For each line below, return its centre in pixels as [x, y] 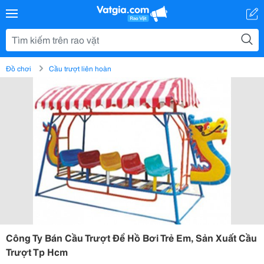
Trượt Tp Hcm [37, 251]
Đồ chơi [19, 68]
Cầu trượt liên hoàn [80, 68]
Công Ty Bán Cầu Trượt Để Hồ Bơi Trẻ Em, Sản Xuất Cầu [131, 237]
